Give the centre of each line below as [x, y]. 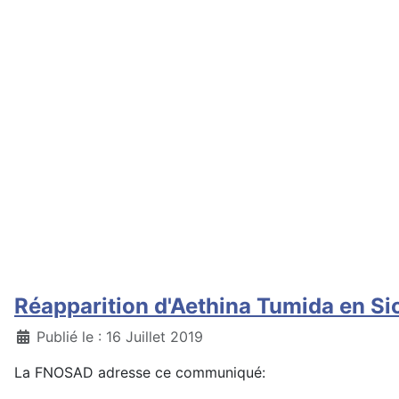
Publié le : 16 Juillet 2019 [120, 337]
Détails [37, 336]
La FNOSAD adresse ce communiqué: [140, 372]
